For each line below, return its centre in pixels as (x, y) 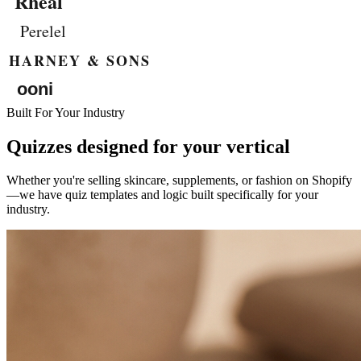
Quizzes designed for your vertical (148, 146)
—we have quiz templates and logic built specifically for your (162, 195)
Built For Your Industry (66, 112)
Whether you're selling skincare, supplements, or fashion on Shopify (179, 180)
